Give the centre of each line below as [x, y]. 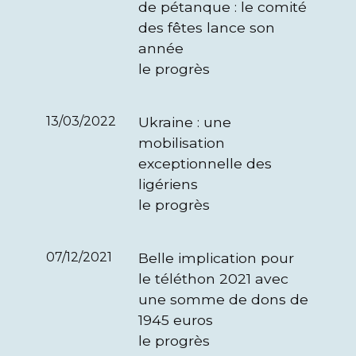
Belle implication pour [216, 258]
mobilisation [182, 143]
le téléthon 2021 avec [213, 279]
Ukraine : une [185, 122]
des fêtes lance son [207, 27]
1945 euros [176, 320]
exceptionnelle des [205, 163]
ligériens [168, 184]
